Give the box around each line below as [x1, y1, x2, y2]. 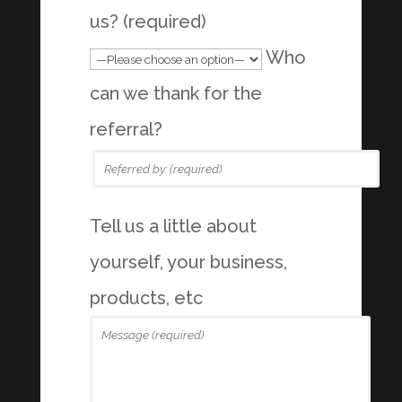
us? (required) [89, 10, 206, 32]
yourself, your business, [89, 250, 287, 273]
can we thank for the [89, 82, 262, 104]
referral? [89, 118, 162, 140]
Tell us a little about [89, 214, 257, 237]
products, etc [89, 286, 203, 309]
